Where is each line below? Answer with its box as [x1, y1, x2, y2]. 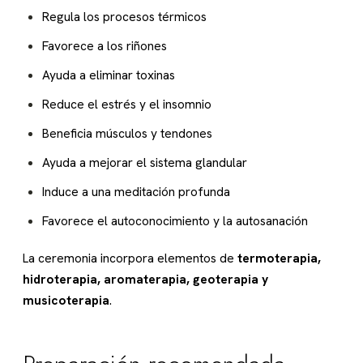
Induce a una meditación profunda [42, 183, 230, 201]
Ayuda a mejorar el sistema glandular [42, 154, 247, 172]
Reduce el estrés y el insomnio [42, 96, 211, 113]
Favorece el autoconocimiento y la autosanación [42, 212, 308, 230]
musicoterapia [23, 292, 109, 310]
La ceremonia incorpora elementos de [23, 250, 237, 267]
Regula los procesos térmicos [42, 8, 207, 26]
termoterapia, [237, 250, 321, 267]
